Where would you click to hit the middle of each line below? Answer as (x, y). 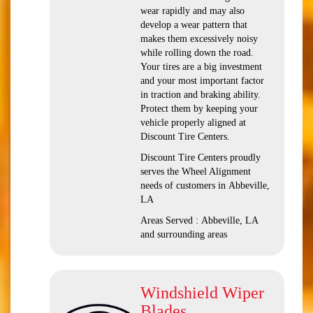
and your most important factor (202, 81)
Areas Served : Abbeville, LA (199, 220)
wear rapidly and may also (192, 11)
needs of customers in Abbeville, (205, 185)
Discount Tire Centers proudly (201, 158)
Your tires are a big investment (201, 67)
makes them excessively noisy (199, 39)
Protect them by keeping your (199, 109)
